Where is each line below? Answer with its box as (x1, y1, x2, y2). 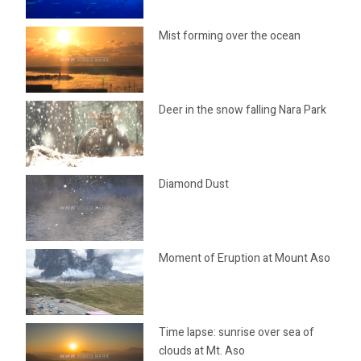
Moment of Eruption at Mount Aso (159, 250, 331, 267)
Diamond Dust (159, 176, 230, 193)
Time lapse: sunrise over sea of (159, 324, 315, 341)
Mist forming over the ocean (159, 27, 301, 44)
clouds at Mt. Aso (159, 342, 246, 359)
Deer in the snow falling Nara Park (159, 102, 327, 118)
